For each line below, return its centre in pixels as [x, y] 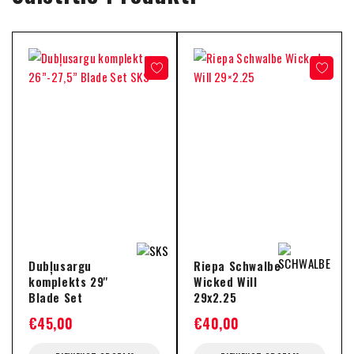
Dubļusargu [60, 265]
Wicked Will [226, 281]
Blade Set [56, 297]
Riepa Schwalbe [237, 265]
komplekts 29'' [68, 281]
